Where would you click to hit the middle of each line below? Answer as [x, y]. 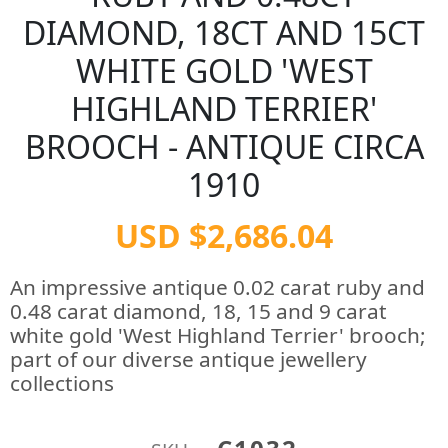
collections [62, 383]
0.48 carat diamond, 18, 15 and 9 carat [198, 311]
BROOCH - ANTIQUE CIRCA [224, 146]
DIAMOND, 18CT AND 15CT [224, 32]
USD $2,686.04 [224, 235]
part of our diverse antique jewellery [188, 359]
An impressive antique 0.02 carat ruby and [217, 287]
